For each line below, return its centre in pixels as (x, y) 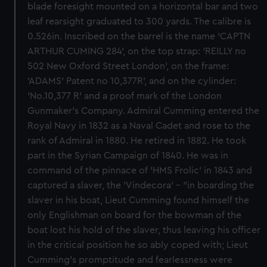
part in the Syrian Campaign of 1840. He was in (128, 156)
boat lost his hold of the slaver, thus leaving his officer (144, 230)
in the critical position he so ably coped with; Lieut (138, 245)
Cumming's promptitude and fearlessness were (130, 260)
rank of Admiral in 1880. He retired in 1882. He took (137, 141)
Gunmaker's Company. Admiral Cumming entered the (144, 111)
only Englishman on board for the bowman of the (135, 215)
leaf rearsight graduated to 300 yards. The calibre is (139, 21)
